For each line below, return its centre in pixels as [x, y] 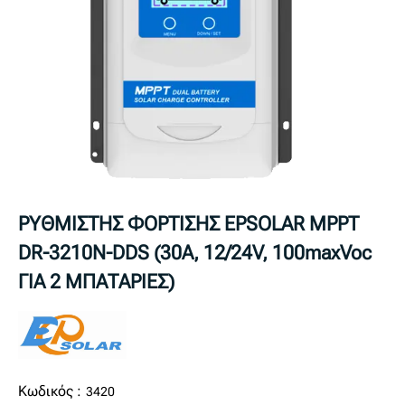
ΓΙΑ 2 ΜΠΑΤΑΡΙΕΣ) [96, 281]
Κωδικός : [50, 391]
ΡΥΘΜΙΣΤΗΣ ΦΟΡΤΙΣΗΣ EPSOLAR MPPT [188, 223]
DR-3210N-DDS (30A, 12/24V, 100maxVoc [195, 252]
